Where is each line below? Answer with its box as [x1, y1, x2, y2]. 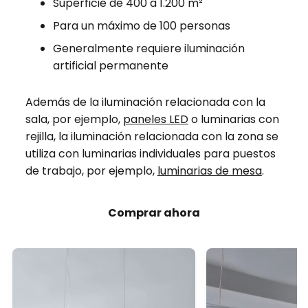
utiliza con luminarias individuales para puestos [25, 145, 276, 162]
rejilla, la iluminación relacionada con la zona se [25, 128, 278, 144]
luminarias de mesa [157, 162, 262, 179]
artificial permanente [52, 57, 168, 74]
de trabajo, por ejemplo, [25, 162, 157, 179]
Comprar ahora [108, 204, 200, 221]
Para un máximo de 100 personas [52, 17, 230, 34]
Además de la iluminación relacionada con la [25, 93, 265, 110]
